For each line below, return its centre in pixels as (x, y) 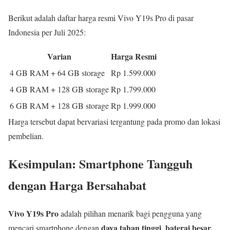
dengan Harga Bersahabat (77, 185)
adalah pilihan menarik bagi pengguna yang (130, 214)
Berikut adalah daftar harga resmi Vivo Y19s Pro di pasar (101, 17)
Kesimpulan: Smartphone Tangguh (100, 164)
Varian (59, 56)
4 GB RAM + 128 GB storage (59, 89)
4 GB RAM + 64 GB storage (57, 72)
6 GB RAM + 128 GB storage (59, 105)
